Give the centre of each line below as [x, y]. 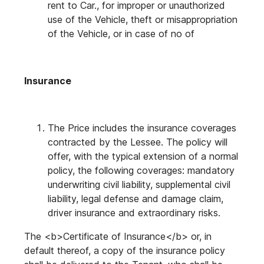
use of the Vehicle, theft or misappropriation [143, 19]
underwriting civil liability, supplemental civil [139, 184]
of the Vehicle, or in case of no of [121, 34]
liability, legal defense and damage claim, [136, 199]
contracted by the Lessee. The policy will [138, 142]
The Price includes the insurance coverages [142, 128]
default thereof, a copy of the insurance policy [125, 250]
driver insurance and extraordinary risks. [134, 213]
